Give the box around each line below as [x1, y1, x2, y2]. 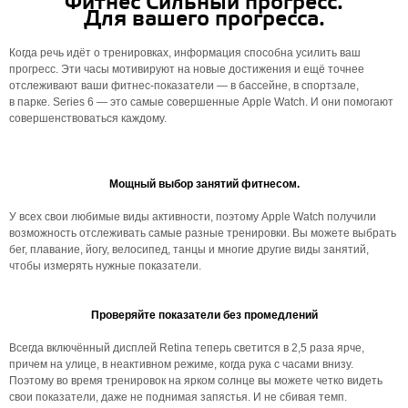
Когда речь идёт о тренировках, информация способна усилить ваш [9, 46, 361, 59]
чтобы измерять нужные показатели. [9, 260, 201, 272]
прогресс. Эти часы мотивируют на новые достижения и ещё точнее [9, 63, 364, 76]
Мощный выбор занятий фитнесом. [108, 178, 300, 190]
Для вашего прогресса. [83, 6, 325, 33]
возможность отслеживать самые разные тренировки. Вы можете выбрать [9, 227, 396, 240]
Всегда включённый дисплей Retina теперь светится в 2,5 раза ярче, [9, 342, 364, 354]
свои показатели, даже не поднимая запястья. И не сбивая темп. [9, 391, 347, 403]
